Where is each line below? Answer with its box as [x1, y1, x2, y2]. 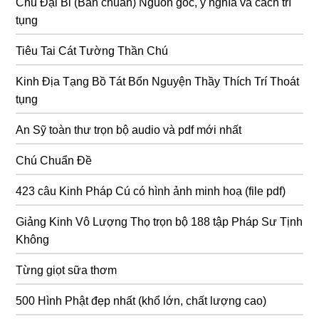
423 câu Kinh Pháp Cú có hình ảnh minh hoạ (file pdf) [16, 184, 286, 197]
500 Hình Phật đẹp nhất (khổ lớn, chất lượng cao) [16, 294, 267, 307]
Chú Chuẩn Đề [16, 154, 93, 167]
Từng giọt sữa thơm [16, 263, 117, 276]
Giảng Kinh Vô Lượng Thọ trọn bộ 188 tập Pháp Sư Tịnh [16, 215, 303, 228]
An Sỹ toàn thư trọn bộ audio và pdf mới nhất [16, 123, 242, 136]
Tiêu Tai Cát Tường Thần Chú [16, 44, 169, 57]
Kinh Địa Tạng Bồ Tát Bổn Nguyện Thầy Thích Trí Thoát [16, 75, 300, 88]
